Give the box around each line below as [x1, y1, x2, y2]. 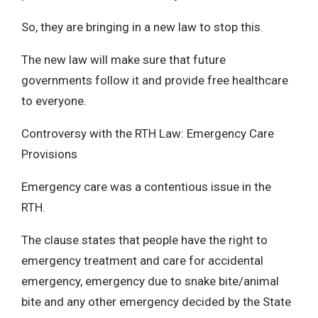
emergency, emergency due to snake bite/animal [21, 273, 279, 288]
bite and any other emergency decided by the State [21, 294, 291, 309]
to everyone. [21, 93, 87, 108]
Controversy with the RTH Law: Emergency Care [21, 126, 274, 141]
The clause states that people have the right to [21, 232, 268, 247]
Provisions [21, 146, 77, 161]
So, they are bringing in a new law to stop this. [21, 19, 263, 34]
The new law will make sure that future [21, 52, 226, 67]
